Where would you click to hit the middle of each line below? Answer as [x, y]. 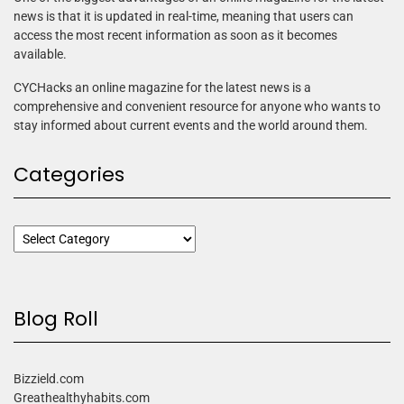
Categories [69, 175]
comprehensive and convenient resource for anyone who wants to [197, 107]
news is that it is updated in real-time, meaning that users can [184, 17]
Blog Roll [56, 319]
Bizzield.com [49, 379]
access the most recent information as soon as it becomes [175, 36]
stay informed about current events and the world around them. [191, 126]
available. [40, 55]
